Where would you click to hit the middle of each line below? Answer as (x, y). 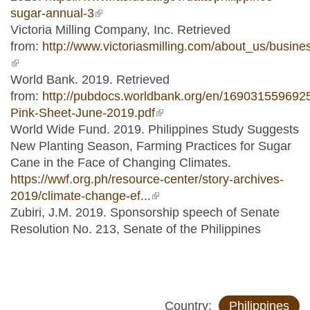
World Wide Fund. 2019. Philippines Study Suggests (155, 129)
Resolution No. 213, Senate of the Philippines (136, 229)
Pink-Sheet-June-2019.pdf (83, 112)
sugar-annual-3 (52, 13)
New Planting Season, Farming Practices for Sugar (151, 146)
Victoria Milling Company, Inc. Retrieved (120, 29)
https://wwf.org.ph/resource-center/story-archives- (147, 179)
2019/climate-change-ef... (81, 195)
